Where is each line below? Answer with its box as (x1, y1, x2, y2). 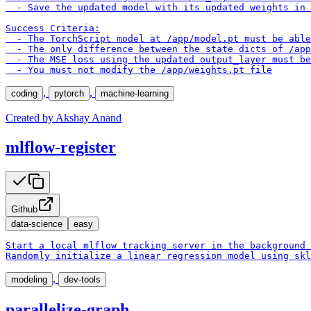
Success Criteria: (6, 23, 100, 34)
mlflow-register (6, 138, 116, 156)
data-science (11, 218, 62, 229)
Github (11, 203, 37, 215)
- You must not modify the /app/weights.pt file (6, 65, 272, 76)
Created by (6, 112, 56, 124)
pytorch (54, 88, 84, 99)
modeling (11, 274, 47, 285)
